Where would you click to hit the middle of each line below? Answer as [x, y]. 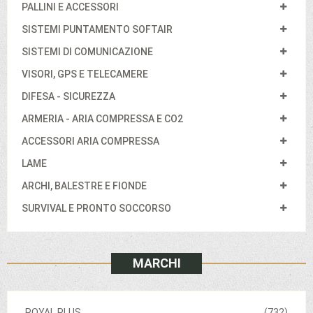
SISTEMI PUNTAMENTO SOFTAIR [97, 30]
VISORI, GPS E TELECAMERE [85, 74]
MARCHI [156, 263]
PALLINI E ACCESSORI [70, 7]
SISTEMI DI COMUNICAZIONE [87, 52]
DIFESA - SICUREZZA [68, 97]
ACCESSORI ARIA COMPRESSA [90, 141]
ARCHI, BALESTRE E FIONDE [84, 186]
